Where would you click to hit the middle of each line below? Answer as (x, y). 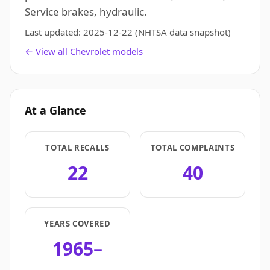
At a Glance (55, 110)
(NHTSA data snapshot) (182, 32)
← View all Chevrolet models (84, 51)
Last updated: (54, 32)
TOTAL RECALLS (77, 148)
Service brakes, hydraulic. (86, 12)
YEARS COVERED (77, 224)
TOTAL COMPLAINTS (193, 148)
